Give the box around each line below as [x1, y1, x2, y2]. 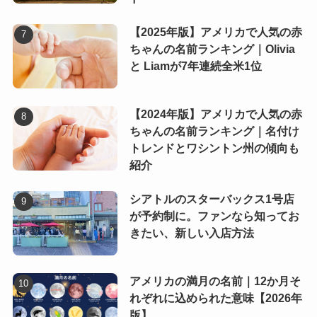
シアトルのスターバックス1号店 [129, 192, 294, 205]
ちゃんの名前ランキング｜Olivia [129, 42, 295, 55]
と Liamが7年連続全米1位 [129, 59, 262, 72]
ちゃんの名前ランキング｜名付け [129, 125, 299, 137]
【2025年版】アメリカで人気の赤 [129, 25, 302, 38]
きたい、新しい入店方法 [129, 226, 254, 239]
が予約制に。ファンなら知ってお [129, 209, 299, 222]
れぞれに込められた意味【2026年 [129, 292, 302, 304]
